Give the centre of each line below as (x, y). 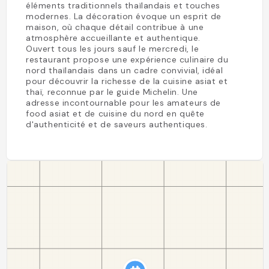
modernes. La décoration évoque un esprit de (124, 16)
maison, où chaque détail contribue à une (115, 27)
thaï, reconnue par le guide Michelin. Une (112, 92)
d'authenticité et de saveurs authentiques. (117, 124)
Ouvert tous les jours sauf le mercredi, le (113, 49)
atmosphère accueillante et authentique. (113, 38)
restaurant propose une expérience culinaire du (127, 59)
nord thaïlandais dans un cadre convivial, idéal (125, 70)
